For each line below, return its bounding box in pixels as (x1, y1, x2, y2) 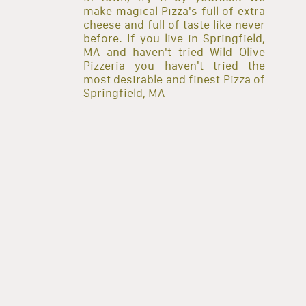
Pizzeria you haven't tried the (83, 58, 265, 72)
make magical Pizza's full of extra (83, 3, 265, 18)
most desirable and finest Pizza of (83, 72, 265, 86)
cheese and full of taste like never (83, 17, 265, 31)
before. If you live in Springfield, (83, 31, 265, 45)
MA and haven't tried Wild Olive (83, 44, 265, 59)
